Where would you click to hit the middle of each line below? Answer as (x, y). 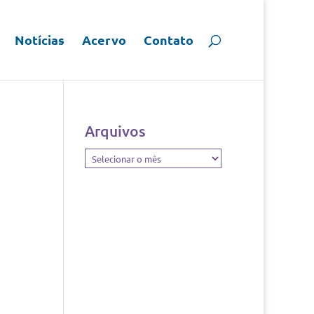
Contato (169, 40)
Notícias (40, 40)
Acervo (104, 40)
